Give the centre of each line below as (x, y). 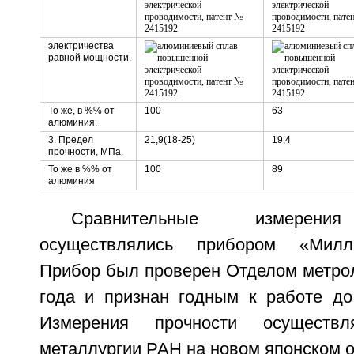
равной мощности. (89, 58)
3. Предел (70, 140)
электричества (81, 46)
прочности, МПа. (85, 152)
